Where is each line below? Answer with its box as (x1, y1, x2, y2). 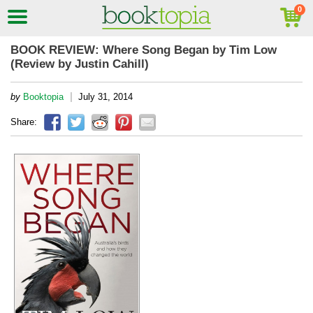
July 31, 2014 (78, 92, 133, 102)
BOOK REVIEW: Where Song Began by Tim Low (10, 43, 277, 57)
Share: (10, 117, 37, 127)
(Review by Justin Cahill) (10, 57, 149, 71)
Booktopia (23, 92, 64, 102)
